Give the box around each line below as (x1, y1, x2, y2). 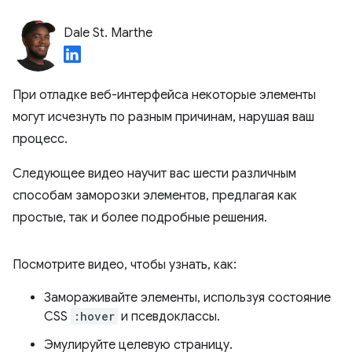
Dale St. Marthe (64, 25, 152, 41)
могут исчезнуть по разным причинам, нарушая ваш (13, 109, 314, 125)
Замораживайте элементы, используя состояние (44, 290, 331, 306)
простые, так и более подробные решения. (13, 210, 267, 225)
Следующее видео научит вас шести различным (13, 166, 296, 181)
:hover (74, 309, 115, 324)
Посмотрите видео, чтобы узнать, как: (13, 257, 236, 273)
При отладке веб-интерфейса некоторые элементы (13, 87, 316, 103)
